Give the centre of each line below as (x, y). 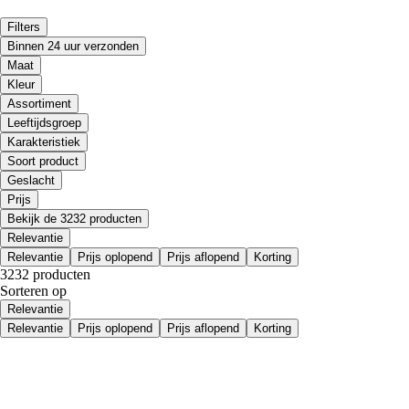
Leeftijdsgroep (44, 122)
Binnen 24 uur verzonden (73, 46)
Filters (24, 26)
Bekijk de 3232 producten (74, 218)
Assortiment (39, 103)
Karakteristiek (44, 142)
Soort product (43, 161)
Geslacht (31, 180)
